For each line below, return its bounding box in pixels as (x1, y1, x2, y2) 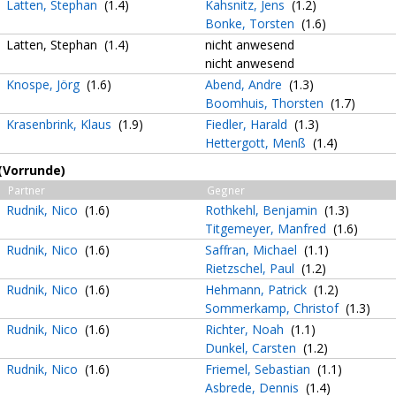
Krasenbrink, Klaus (6, 116, 115, 133)
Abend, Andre (205, 76, 286, 93)
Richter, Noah (205, 321, 287, 338)
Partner (8, 183, 45, 197)
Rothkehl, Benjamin (205, 202, 321, 218)
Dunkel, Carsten (205, 339, 300, 356)
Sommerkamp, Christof (205, 300, 342, 316)
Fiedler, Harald (205, 116, 291, 133)
